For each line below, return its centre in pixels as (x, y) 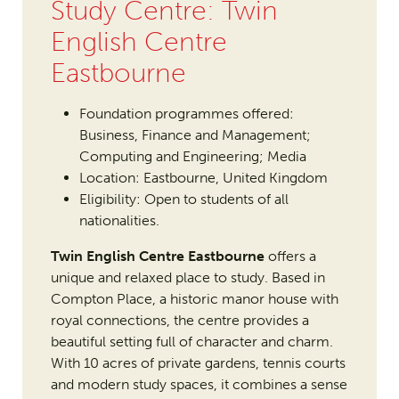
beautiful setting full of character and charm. (191, 342)
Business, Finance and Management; (195, 135)
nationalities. (119, 221)
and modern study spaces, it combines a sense (199, 385)
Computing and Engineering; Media (192, 157)
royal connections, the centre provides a (179, 321)
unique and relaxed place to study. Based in (187, 278)
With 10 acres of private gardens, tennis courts (198, 363)
